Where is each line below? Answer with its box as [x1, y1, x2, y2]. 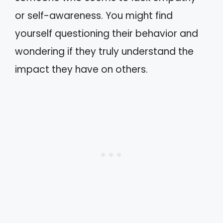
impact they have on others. [15, 62, 148, 76]
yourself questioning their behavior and [15, 26, 198, 40]
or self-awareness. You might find [15, 8, 173, 22]
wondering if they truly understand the [15, 44, 194, 58]
